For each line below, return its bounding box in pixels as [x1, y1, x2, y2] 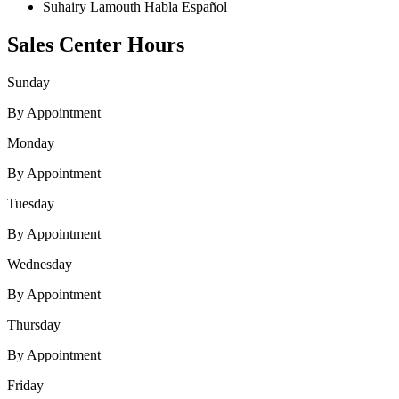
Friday [7, 378, 44, 394]
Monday [7, 135, 54, 151]
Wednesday [7, 256, 72, 273]
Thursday [7, 317, 61, 333]
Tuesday [7, 196, 54, 212]
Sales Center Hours [7, 33, 184, 57]
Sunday [7, 75, 50, 91]
